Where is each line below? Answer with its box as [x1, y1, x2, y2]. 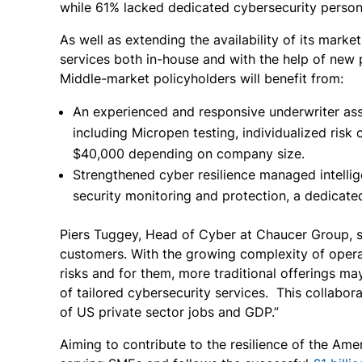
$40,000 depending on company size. [73, 145, 305, 162]
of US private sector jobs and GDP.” [60, 304, 279, 320]
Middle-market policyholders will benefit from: [60, 70, 343, 86]
